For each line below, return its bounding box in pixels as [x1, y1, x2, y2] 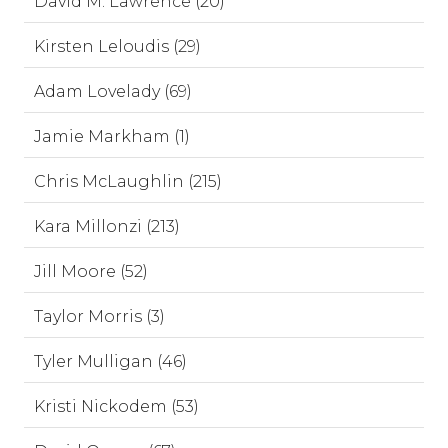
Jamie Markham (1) [34, 127, 190, 146]
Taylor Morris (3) [34, 307, 165, 326]
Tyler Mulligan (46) [34, 352, 187, 371]
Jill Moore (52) [34, 262, 148, 281]
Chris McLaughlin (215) [34, 172, 222, 191]
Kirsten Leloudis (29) [34, 37, 201, 56]
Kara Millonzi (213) [34, 217, 180, 236]
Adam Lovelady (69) [34, 82, 192, 101]
